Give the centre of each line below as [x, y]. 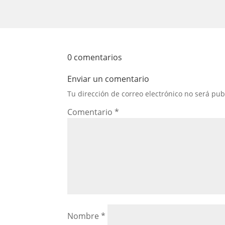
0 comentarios [95, 57]
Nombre [84, 216]
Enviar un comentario [108, 79]
